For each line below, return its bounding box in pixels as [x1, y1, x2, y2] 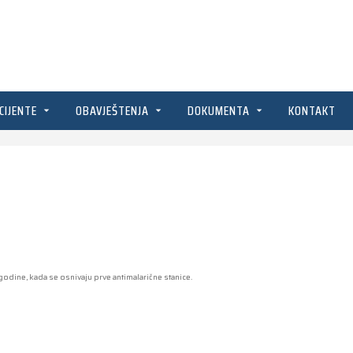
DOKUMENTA [188, 101, 253, 121]
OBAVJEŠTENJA [76, 101, 152, 121]
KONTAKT [288, 101, 336, 121]
